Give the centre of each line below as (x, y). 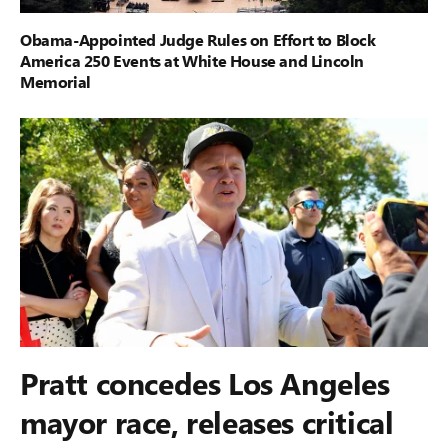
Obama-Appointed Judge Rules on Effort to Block (198, 39)
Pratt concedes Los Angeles (205, 383)
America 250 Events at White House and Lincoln (192, 60)
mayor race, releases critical (207, 422)
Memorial (55, 81)
